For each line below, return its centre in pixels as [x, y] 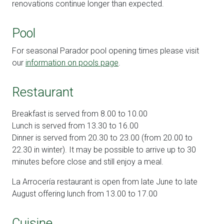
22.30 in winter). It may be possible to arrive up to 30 [104, 150]
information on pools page [72, 63]
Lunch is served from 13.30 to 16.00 [75, 126]
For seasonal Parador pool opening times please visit [105, 51]
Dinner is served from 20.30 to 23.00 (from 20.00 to [102, 138]
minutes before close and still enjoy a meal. [89, 162]
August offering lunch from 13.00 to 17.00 [85, 194]
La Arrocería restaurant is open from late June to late [105, 182]
